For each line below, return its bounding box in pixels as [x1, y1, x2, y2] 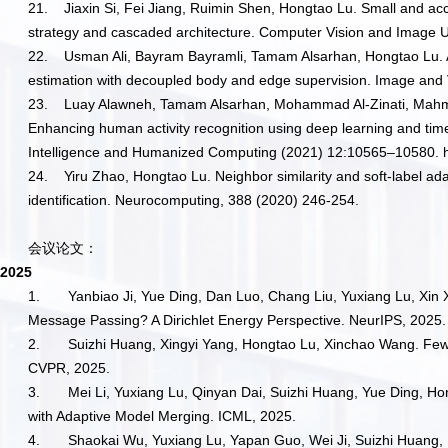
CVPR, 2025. [28, 360, 111, 377]
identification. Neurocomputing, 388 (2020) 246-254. [28, 192, 364, 209]
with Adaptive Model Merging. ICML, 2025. [28, 408, 297, 425]
